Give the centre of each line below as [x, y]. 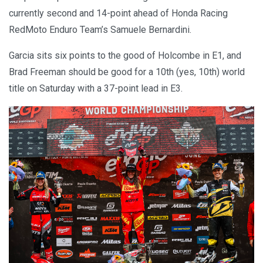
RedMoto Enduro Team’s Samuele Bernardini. [100, 29]
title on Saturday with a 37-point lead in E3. [96, 88]
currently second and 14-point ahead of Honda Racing [118, 13]
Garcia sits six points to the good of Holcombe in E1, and [125, 55]
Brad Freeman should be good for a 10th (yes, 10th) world [127, 72]
